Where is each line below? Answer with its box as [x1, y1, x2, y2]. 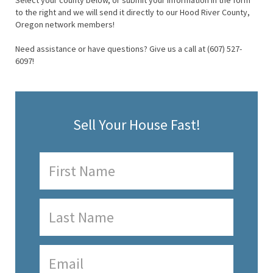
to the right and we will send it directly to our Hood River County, [15, 7, 250, 18]
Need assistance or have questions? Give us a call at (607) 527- [15, 43, 242, 55]
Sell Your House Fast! [73, 115, 200, 135]
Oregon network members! [15, 19, 115, 30]
